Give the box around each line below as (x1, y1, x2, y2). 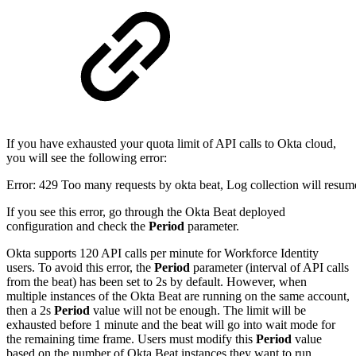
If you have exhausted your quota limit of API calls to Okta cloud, (6, 137, 336, 151)
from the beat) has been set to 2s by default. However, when (6, 275, 307, 289)
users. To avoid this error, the (6, 261, 154, 275)
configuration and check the (6, 219, 149, 234)
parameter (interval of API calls (190, 261, 349, 275)
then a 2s (6, 304, 54, 318)
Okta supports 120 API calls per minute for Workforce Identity (6, 246, 319, 261)
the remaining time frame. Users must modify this (6, 332, 256, 346)
